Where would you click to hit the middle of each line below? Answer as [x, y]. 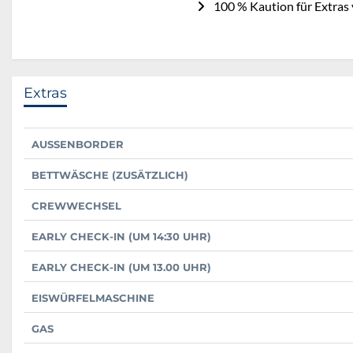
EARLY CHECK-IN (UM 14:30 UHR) [121, 237]
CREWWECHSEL [76, 206]
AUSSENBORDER [74, 145]
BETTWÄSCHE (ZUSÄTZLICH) [110, 175]
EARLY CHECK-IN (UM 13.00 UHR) [121, 268]
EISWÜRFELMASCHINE [93, 298]
